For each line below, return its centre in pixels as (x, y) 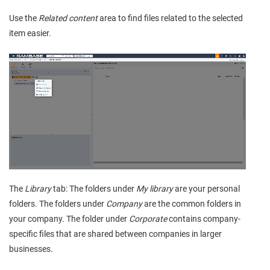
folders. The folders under (58, 203)
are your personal (206, 188)
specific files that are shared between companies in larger (115, 234)
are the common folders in (192, 203)
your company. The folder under (69, 218)
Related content (68, 18)
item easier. (30, 33)
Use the (24, 18)
